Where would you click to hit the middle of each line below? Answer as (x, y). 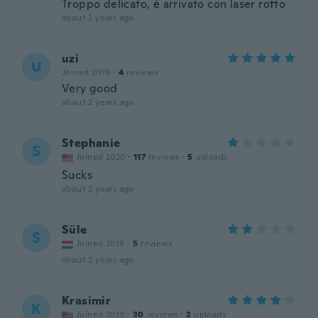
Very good (90, 88)
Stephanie (91, 143)
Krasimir (87, 301)
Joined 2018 (100, 243)
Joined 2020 (101, 157)
